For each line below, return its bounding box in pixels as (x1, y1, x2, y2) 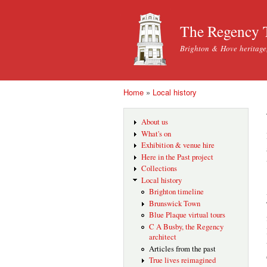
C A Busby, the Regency (148, 221, 223, 232)
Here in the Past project (141, 151, 213, 162)
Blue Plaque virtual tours (148, 210, 225, 221)
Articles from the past (148, 243, 216, 254)
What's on (141, 128, 171, 139)
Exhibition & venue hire (141, 140, 215, 151)
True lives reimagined (148, 255, 216, 266)
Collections (141, 163, 177, 174)
